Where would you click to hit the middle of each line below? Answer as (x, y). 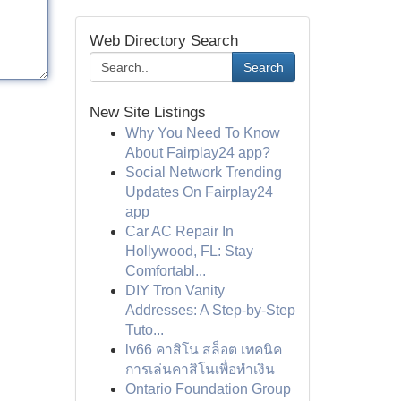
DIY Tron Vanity (175, 290)
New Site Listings (147, 112)
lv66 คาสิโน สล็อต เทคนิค (203, 350)
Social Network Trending (203, 172)
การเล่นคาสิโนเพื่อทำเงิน (200, 369)
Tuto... (144, 330)
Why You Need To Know (202, 133)
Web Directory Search (163, 41)
